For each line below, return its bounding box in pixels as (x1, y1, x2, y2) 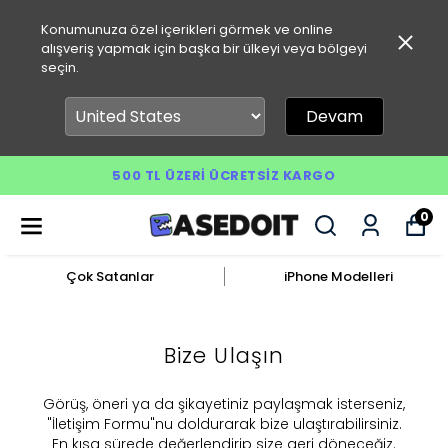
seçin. (40, 58, 79, 77)
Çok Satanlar (65, 267, 154, 286)
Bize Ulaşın (164, 341, 284, 370)
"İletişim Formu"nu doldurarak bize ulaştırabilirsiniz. (46, 414, 402, 434)
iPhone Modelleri (283, 267, 393, 286)
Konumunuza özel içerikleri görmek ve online (40, 20, 333, 39)
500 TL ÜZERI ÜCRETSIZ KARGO (112, 166, 336, 185)
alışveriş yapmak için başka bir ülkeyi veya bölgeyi (40, 39, 367, 58)
